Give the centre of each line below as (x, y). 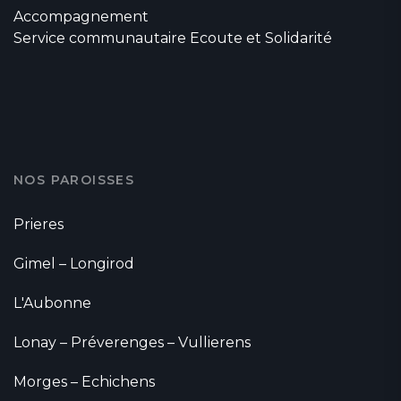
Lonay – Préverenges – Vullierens (132, 343)
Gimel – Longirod (74, 264)
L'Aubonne (52, 303)
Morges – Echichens (84, 382)
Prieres (38, 225)
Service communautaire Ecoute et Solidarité (173, 38)
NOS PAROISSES (74, 180)
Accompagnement (81, 17)
